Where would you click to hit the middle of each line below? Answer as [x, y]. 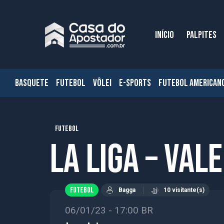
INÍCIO [164, 35]
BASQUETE [32, 83]
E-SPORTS [135, 83]
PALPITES [201, 35]
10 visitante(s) [184, 190]
